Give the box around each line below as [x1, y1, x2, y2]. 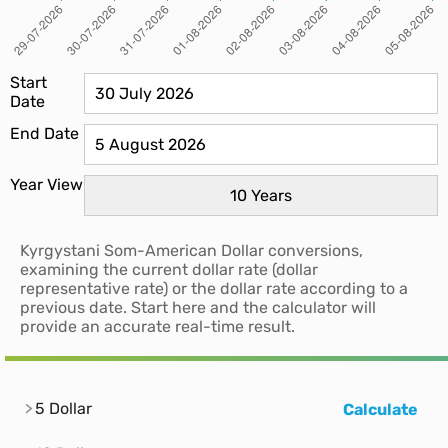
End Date [10, 124, 79, 144]
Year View [10, 175, 83, 195]
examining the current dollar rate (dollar [20, 260, 318, 280]
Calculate [343, 399, 418, 419]
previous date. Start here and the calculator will [20, 298, 376, 318]
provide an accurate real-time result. [20, 317, 295, 337]
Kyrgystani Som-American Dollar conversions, [20, 241, 363, 261]
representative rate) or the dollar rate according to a [20, 279, 408, 299]
